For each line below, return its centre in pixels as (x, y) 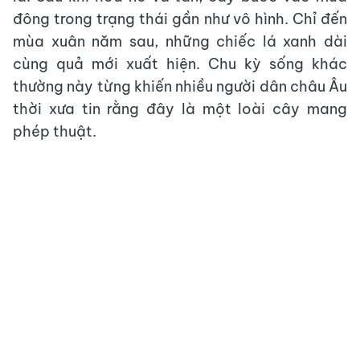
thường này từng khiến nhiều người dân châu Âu (180, 87)
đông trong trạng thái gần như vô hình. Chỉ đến (180, 19)
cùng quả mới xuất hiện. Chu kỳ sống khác (180, 64)
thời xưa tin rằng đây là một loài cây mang (180, 109)
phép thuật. (55, 132)
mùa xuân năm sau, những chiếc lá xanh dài (180, 42)
